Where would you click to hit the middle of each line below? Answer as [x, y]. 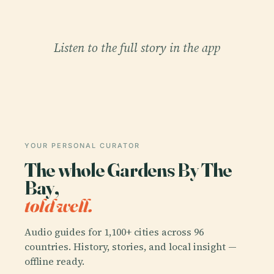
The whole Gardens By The [128, 169]
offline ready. [54, 261]
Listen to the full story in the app [137, 47]
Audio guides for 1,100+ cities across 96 [114, 232]
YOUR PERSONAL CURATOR [82, 145]
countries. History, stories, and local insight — [131, 247]
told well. [59, 205]
